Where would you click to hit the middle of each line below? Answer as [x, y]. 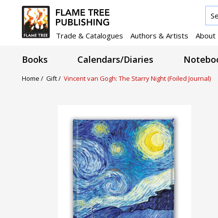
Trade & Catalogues [90, 35]
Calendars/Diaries [116, 60]
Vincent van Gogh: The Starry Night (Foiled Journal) [137, 78]
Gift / [55, 78]
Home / [34, 78]
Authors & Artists [159, 35]
